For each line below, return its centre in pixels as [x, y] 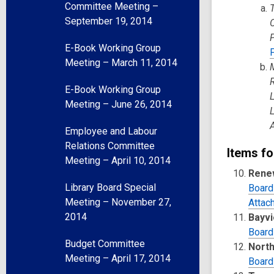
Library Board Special [110, 187]
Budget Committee [105, 244]
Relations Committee [110, 146]
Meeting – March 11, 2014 [121, 63]
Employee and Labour [111, 131]
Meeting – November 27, [118, 202]
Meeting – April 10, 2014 [118, 161]
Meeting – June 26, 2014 [118, 104]
